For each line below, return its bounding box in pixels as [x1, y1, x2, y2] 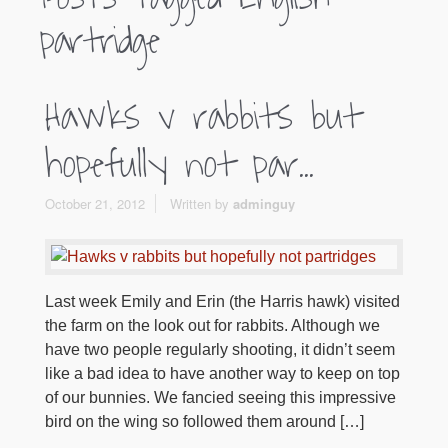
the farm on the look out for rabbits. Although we [45, 317, 380, 334]
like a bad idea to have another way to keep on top [45, 365, 400, 382]
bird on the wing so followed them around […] [45, 413, 364, 430]
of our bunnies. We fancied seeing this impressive [45, 389, 396, 406]
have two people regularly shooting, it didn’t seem [45, 341, 395, 358]
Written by [170, 194, 233, 213]
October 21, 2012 [45, 194, 145, 213]
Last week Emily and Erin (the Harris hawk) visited [45, 293, 400, 310]
